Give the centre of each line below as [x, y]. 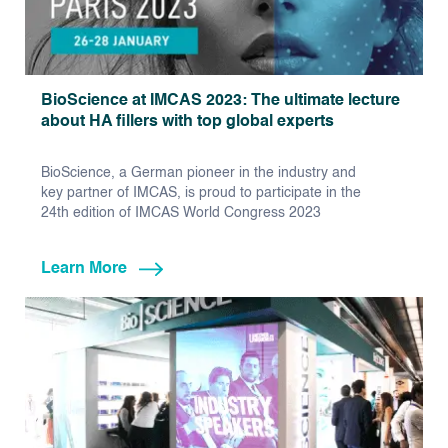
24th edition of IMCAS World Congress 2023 [181, 213]
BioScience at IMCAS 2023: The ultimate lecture [220, 101]
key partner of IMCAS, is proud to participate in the [201, 193]
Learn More [84, 269]
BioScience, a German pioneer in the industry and [198, 173]
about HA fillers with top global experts [187, 122]
